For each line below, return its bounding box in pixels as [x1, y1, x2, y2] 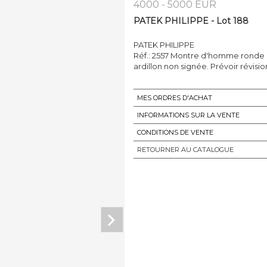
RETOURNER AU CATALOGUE [137, 145, 234, 154]
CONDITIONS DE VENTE [137, 128, 213, 136]
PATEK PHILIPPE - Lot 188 [133, 15, 249, 26]
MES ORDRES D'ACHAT [137, 93, 212, 102]
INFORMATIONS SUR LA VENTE [137, 110, 240, 119]
